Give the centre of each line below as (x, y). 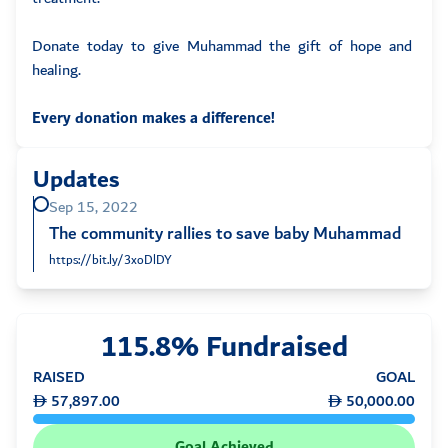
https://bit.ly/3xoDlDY (110, 261)
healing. (56, 71)
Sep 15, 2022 (93, 208)
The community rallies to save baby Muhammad (225, 234)
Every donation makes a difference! (155, 119)
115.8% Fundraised (224, 348)
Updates (76, 180)
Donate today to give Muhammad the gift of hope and (222, 47)
